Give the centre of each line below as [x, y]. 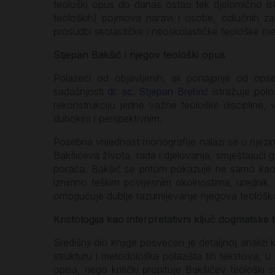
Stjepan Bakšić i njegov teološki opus [139, 54]
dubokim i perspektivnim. [108, 118]
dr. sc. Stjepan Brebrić [158, 91]
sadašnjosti [81, 91]
